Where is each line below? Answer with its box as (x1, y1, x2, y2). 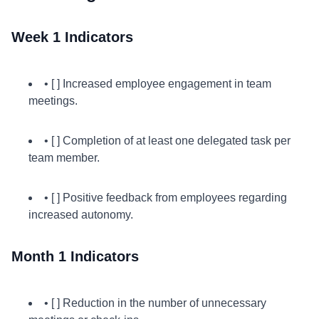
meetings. (28, 95, 78, 107)
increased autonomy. (28, 209, 133, 221)
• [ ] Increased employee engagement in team (44, 78, 271, 90)
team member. (28, 152, 100, 164)
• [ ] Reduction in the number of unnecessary (44, 297, 266, 309)
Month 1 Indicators (11, 249, 139, 264)
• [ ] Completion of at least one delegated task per (44, 135, 291, 147)
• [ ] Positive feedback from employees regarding (44, 192, 287, 204)
